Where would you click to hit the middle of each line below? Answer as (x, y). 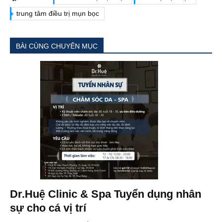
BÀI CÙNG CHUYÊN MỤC (57, 46)
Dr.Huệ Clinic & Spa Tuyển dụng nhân (106, 194)
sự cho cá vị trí (48, 208)
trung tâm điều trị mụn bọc (58, 14)
